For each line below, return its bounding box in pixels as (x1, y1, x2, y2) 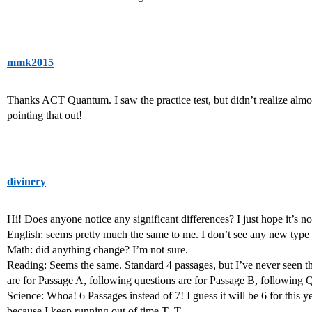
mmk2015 (7, 56, 54, 68)
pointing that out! (7, 109, 82, 121)
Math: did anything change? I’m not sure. (7, 244, 188, 256)
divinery (7, 175, 46, 187)
